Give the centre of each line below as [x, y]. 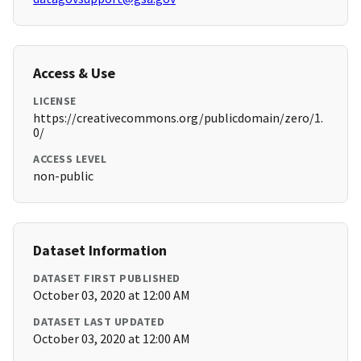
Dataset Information [100, 251]
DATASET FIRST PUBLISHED [107, 278]
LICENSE [55, 101]
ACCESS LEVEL [70, 159]
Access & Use [74, 73]
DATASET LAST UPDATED [99, 322]
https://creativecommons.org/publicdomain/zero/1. [178, 118]
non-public [63, 176]
